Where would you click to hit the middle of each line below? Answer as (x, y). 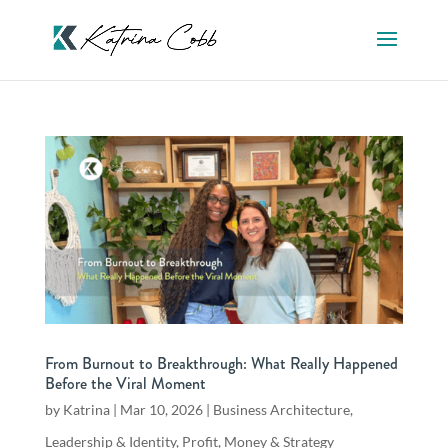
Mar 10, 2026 (161, 410)
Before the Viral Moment (125, 384)
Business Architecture (281, 410)
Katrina (86, 410)
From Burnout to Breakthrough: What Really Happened (221, 364)
